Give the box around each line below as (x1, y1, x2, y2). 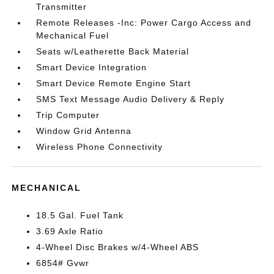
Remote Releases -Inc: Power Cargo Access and (36, 18, 252, 28)
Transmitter (36, 2, 87, 12)
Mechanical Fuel (36, 31, 109, 41)
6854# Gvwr (36, 258, 90, 268)
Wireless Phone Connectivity (36, 142, 163, 152)
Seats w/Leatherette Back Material (36, 46, 190, 57)
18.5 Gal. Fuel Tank (36, 210, 124, 221)
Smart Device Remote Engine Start (36, 78, 191, 89)
